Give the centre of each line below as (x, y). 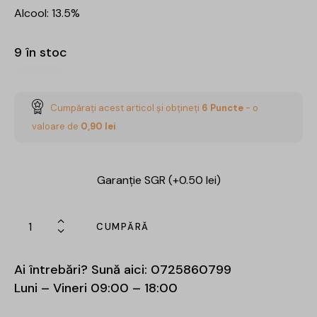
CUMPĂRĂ (123, 226)
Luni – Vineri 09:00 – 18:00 (96, 288)
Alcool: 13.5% (47, 13)
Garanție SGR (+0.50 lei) (158, 180)
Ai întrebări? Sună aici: (82, 269)
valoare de (56, 126)
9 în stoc (41, 52)
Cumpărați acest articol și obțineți (126, 108)
